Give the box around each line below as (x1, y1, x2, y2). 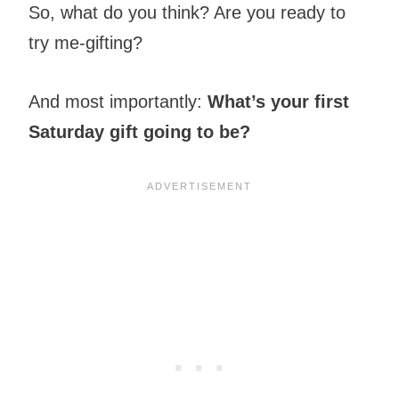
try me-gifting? (28, 33, 142, 53)
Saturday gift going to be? (28, 122, 256, 142)
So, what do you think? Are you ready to (28, 3, 346, 23)
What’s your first (208, 92, 349, 112)
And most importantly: (28, 92, 208, 112)
